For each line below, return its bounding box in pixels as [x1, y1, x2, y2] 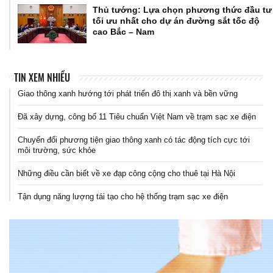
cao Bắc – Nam [93, 27, 155, 37]
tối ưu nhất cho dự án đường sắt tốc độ [93, 16, 260, 26]
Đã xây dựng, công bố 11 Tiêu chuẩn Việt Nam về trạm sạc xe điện [18, 112, 256, 121]
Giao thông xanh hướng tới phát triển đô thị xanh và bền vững [18, 88, 238, 98]
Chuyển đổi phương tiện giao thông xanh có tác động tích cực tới [18, 135, 250, 144]
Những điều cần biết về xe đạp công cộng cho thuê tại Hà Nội [18, 168, 235, 178]
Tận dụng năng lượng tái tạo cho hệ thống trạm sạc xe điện [18, 191, 228, 201]
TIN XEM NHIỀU [13, 69, 70, 85]
